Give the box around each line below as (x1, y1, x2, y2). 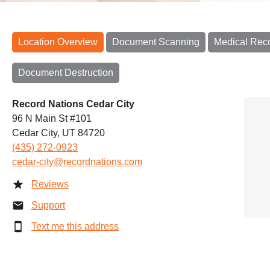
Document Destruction (18, 67, 113, 78)
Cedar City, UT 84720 (12, 127, 105, 138)
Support (31, 199, 65, 210)
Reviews (31, 178, 69, 189)
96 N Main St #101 (12, 113, 92, 124)
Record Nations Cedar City (12, 98, 134, 109)
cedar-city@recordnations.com (12, 156, 142, 167)
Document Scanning (112, 36, 199, 47)
